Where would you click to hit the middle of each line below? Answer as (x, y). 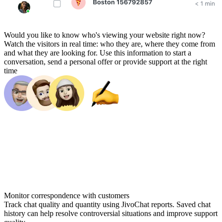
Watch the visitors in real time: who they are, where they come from (110, 44)
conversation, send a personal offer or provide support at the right (106, 61)
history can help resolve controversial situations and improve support (111, 213)
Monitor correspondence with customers (67, 195)
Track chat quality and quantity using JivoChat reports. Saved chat (107, 204)
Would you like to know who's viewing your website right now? (105, 35)
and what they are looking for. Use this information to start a (98, 53)
